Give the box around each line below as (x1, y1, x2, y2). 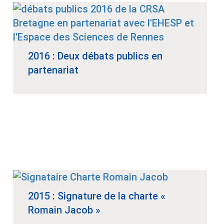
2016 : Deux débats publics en (28, 50, 162, 62)
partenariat (28, 64, 78, 76)
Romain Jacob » (28, 204, 100, 216)
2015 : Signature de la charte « (28, 190, 165, 202)
